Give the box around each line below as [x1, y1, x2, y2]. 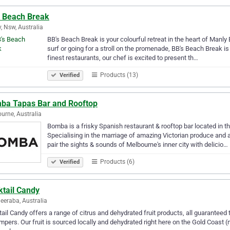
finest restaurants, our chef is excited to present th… [47, 53, 198, 62]
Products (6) [99, 158, 135, 165]
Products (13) [99, 71, 138, 79]
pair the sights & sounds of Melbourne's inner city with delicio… [47, 140, 228, 148]
